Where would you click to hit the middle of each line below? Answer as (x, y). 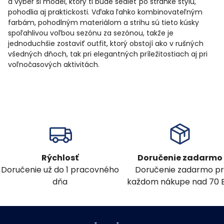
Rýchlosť (60, 158)
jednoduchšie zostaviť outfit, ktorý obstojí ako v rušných (106, 44)
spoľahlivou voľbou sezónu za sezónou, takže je (91, 33)
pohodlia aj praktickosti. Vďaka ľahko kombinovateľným (105, 12)
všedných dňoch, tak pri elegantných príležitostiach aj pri (108, 54)
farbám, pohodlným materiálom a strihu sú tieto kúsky (103, 23)
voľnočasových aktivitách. (54, 65)
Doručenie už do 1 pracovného (60, 170)
